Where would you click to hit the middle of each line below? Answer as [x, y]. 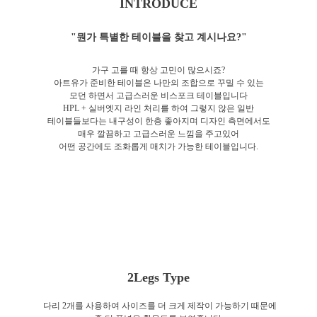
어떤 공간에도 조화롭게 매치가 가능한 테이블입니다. [158, 147]
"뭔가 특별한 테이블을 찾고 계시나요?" [158, 38]
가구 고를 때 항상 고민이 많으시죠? [158, 70]
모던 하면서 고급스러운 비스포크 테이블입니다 [158, 96]
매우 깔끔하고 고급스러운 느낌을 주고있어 [158, 134]
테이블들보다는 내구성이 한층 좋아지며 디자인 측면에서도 [158, 121]
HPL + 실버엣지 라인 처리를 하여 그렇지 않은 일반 [158, 109]
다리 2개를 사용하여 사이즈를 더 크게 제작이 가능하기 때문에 [160, 306]
